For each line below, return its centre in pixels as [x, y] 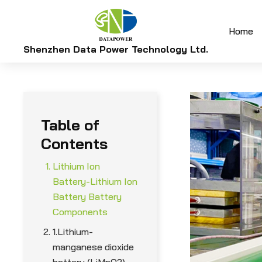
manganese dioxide [94, 247]
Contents [75, 143]
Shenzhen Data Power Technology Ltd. [116, 49]
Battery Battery [87, 196]
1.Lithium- [73, 232]
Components [80, 212]
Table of [70, 125]
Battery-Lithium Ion [95, 181]
